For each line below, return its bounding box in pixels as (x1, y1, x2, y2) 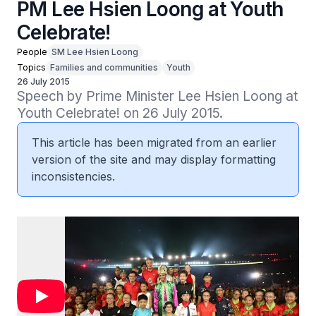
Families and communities (50, 62, 158, 73)
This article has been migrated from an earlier (32, 135, 276, 150)
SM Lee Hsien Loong (51, 47, 138, 57)
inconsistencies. (32, 169, 115, 183)
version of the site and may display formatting (32, 152, 276, 166)
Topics (17, 62, 46, 73)
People (17, 47, 47, 57)
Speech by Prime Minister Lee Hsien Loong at (17, 88, 298, 104)
